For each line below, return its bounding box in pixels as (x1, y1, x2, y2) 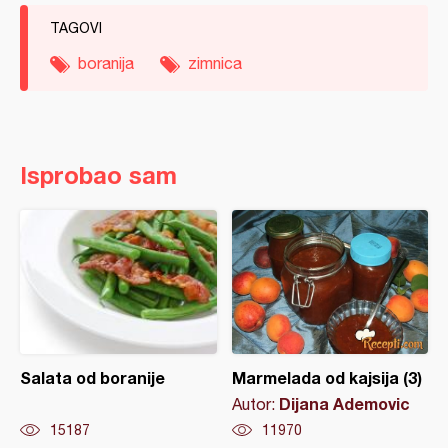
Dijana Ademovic (278, 394, 410, 413)
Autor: (231, 395, 279, 413)
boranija (78, 54, 134, 72)
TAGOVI (50, 20, 102, 36)
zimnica (188, 54, 242, 72)
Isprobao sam (20, 161, 177, 189)
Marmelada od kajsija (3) (231, 368, 422, 387)
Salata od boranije (20, 368, 165, 387)
